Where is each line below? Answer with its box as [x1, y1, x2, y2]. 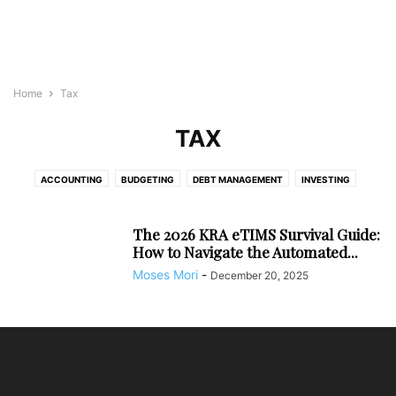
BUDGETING [120, 174, 174, 185]
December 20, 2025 [210, 269, 308, 282]
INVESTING [301, 174, 350, 185]
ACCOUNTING [40, 174, 103, 185]
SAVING [160, 197, 194, 208]
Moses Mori [133, 267, 198, 282]
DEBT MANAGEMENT [192, 174, 283, 185]
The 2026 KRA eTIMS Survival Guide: [133, 225, 380, 244]
